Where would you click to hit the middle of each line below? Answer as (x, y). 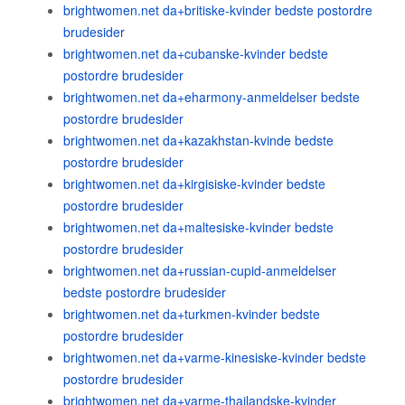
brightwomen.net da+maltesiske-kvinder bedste (198, 227)
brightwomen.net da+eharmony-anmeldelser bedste (212, 97)
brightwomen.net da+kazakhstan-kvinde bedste (198, 140)
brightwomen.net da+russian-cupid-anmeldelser (200, 270)
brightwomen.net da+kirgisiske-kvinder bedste (194, 184)
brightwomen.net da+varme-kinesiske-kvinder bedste (215, 357)
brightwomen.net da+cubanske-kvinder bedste (196, 53)
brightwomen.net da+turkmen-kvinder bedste (192, 314)
